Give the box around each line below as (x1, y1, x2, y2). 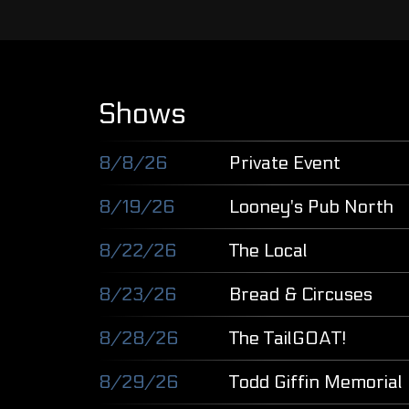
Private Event (229, 152, 341, 174)
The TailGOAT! (229, 328, 348, 350)
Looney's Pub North (229, 196, 394, 218)
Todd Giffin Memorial (229, 372, 404, 393)
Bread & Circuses (229, 284, 373, 306)
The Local (229, 240, 309, 262)
